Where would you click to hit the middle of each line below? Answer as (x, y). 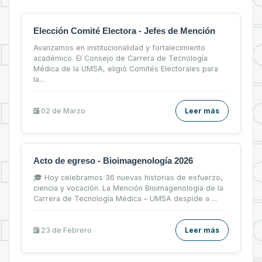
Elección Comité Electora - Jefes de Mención (124, 30)
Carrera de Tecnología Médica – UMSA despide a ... (125, 198)
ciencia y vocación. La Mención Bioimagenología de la (128, 188)
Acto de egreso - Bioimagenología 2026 (113, 160)
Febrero (77, 230)
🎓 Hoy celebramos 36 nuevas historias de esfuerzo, (128, 177)
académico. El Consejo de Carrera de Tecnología (120, 58)
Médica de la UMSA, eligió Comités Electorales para (126, 68)
